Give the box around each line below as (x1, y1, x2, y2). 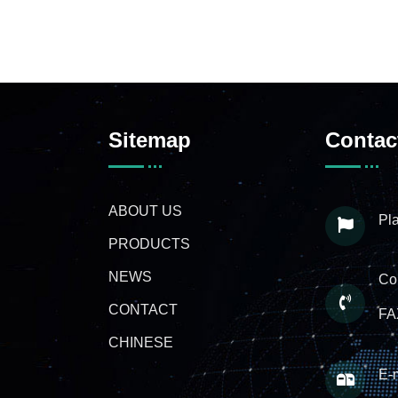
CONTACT (108, 302, 178, 317)
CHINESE (108, 335, 173, 350)
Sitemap (108, 128, 191, 152)
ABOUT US (108, 203, 182, 219)
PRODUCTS (108, 236, 190, 251)
